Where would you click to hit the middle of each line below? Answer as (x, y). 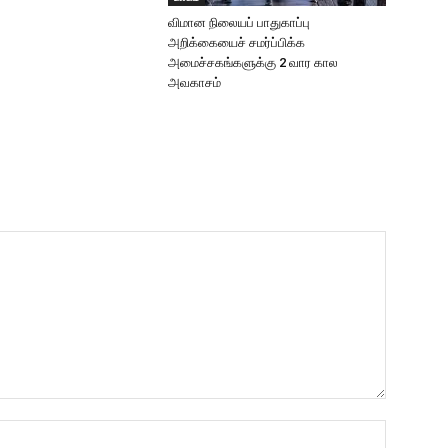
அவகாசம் (194, 83)
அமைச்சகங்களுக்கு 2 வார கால (253, 63)
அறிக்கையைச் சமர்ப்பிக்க (236, 43)
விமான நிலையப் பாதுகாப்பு (239, 23)
